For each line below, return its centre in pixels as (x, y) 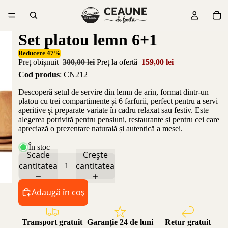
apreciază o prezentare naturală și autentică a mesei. (101, 128)
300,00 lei (79, 62)
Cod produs (39, 74)
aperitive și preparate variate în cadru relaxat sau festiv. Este (113, 110)
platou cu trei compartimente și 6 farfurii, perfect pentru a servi (118, 101)
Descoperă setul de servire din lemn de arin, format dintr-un (113, 92)
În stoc (39, 147)
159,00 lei (158, 62)
